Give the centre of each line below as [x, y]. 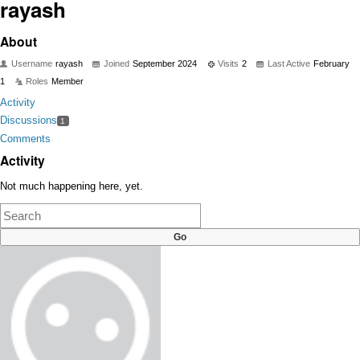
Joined [117, 64]
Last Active [289, 64]
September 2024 [165, 64]
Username [32, 64]
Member [67, 82]
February [331, 64]
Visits [228, 64]
